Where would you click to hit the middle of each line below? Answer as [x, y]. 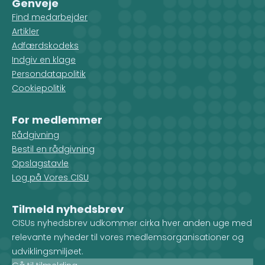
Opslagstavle [40, 163]
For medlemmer [57, 120]
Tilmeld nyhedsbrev [68, 209]
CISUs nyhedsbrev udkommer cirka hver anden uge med [132, 223]
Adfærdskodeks [45, 46]
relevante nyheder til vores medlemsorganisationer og [128, 237]
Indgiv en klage [44, 60]
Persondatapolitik [49, 74]
